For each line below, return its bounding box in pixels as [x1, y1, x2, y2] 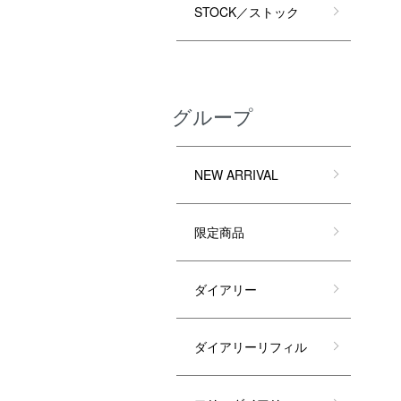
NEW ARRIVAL [194, 165, 278, 183]
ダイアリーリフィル [194, 337, 307, 355]
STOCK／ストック [194, 2, 299, 21]
